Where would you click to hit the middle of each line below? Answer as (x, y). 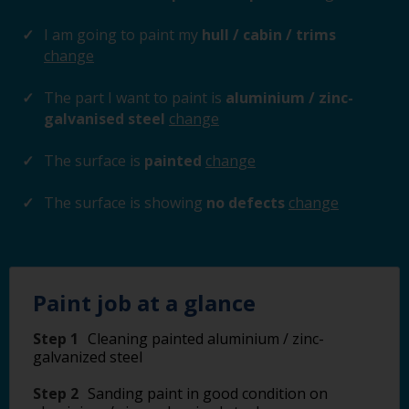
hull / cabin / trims (267, 35)
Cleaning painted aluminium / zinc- (206, 339)
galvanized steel (88, 357)
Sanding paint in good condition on (208, 393)
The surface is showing (123, 203)
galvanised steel (106, 119)
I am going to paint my (121, 35)
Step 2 (56, 393)
